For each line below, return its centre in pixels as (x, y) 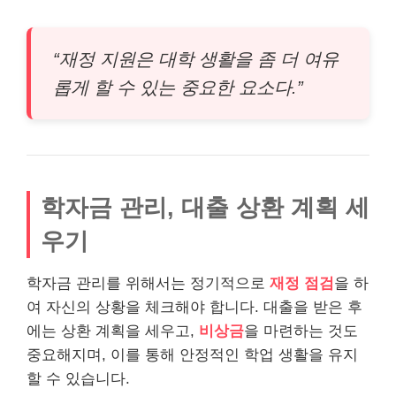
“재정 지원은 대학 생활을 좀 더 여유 (196, 59)
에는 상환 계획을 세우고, (113, 331)
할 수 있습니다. (78, 378)
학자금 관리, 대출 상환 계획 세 (205, 207)
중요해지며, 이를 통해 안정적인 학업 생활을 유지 (192, 354)
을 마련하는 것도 (301, 331)
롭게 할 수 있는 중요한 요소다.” (178, 87)
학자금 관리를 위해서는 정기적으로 (148, 283)
